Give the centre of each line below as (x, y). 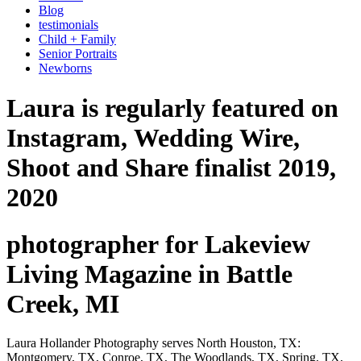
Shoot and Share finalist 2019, (171, 167)
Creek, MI (63, 303)
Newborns (65, 68)
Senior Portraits (78, 54)
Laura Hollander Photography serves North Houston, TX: (154, 343)
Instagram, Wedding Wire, (153, 137)
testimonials (68, 25)
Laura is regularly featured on (172, 108)
